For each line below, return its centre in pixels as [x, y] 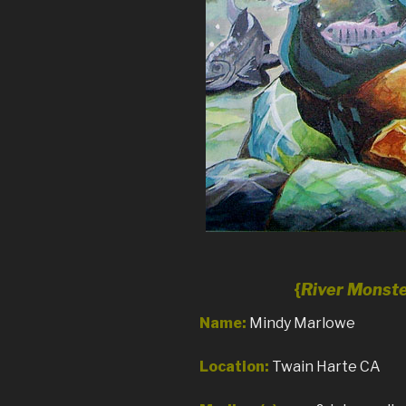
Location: [234, 367]
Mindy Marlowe [302, 324]
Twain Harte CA [326, 367]
